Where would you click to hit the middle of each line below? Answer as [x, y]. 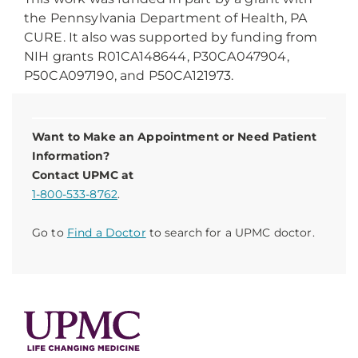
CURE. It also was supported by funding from [171, 38]
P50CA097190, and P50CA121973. [129, 76]
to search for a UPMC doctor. [230, 233]
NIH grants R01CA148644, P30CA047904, [157, 57]
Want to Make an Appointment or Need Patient [175, 137]
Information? [71, 156]
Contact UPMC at [83, 175]
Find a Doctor [106, 233]
